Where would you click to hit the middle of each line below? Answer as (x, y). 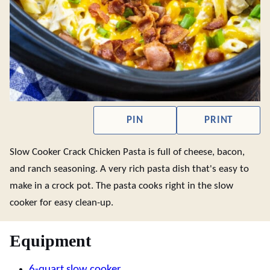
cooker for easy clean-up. (61, 203)
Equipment (50, 241)
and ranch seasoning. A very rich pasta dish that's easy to (129, 169)
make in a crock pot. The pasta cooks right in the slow (121, 186)
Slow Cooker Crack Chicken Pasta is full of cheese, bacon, (127, 152)
